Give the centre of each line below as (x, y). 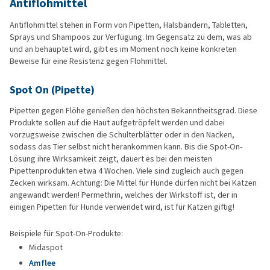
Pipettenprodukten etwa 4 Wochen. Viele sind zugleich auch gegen (127, 171)
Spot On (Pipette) (52, 90)
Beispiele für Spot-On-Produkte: (66, 234)
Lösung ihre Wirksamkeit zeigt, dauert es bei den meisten (111, 159)
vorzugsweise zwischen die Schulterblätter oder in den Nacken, (122, 135)
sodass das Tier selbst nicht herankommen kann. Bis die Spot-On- (126, 147)
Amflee (42, 263)
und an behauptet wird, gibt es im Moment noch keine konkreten (123, 49)
